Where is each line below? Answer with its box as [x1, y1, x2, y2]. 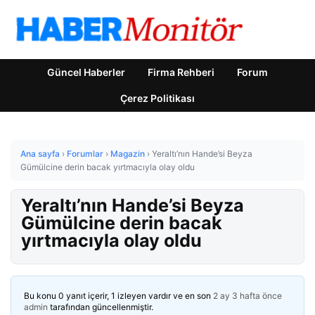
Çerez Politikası [120, 92, 195, 104]
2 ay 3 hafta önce [213, 290, 282, 301]
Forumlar [67, 148, 103, 159]
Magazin [110, 148, 145, 159]
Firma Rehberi [148, 66, 214, 78]
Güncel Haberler [47, 66, 125, 78]
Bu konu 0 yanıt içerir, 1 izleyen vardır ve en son [24, 290, 213, 301]
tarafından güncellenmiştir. [48, 302, 153, 312]
